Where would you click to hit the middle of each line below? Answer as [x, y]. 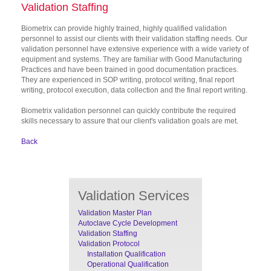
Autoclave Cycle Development [128, 223]
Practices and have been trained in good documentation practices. [130, 69]
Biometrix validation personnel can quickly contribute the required [129, 110]
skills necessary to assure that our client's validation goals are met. [130, 121]
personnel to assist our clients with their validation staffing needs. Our [134, 38]
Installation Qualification [126, 254]
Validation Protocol [109, 243]
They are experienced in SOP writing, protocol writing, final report [128, 80]
